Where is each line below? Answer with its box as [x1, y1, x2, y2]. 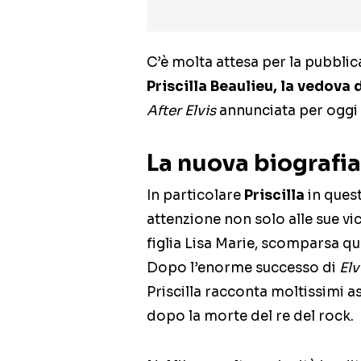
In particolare [147, 187, 244, 205]
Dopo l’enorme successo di [147, 259, 339, 277]
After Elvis [147, 102, 216, 120]
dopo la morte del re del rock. [147, 308, 354, 326]
